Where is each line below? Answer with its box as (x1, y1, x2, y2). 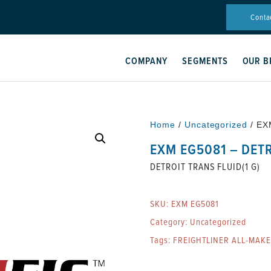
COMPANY (125, 54, 168, 68)
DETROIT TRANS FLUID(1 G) (150, 160, 261, 173)
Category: (150, 215, 190, 228)
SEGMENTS (181, 54, 228, 68)
